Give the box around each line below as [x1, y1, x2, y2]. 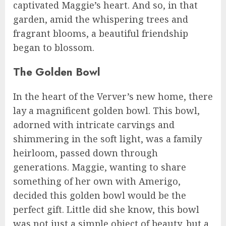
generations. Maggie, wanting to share [13, 160, 186, 173]
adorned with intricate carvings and [13, 118, 175, 131]
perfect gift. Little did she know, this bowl [13, 203, 199, 215]
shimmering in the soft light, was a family [13, 132, 202, 145]
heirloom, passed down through [13, 146, 158, 159]
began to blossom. [13, 41, 94, 53]
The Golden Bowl [13, 64, 100, 80]
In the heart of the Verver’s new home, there [13, 90, 213, 102]
